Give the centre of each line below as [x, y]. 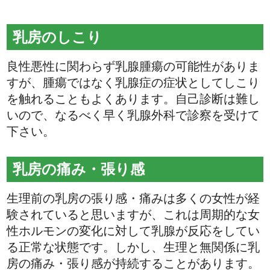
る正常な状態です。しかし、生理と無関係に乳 [133, 247]
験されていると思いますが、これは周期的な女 [133, 215]
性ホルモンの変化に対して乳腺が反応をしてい [133, 231]
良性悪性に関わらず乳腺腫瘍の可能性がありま [133, 66]
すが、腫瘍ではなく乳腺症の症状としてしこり [133, 82]
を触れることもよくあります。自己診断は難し [133, 99]
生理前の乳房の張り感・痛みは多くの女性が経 [133, 199]
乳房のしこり [57, 37]
